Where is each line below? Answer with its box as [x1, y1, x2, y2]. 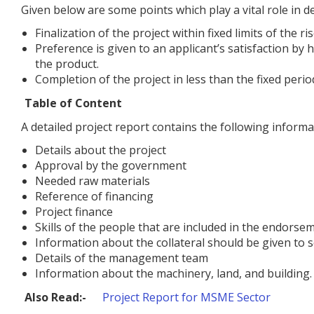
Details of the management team [35, 250, 208, 266]
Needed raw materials [35, 172, 150, 189]
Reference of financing [35, 188, 153, 204]
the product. [35, 55, 99, 71]
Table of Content [25, 95, 122, 111]
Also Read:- [25, 289, 86, 306]
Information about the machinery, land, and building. [35, 265, 312, 281]
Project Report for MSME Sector [102, 289, 271, 306]
